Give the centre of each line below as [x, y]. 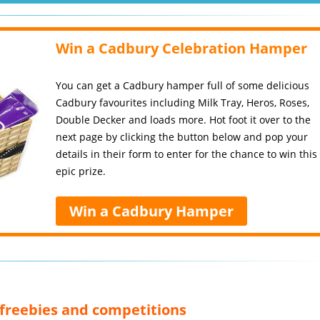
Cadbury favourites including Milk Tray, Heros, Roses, [183, 102]
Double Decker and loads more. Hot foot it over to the [184, 120]
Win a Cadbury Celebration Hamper [182, 48]
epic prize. [81, 171]
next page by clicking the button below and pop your [182, 137]
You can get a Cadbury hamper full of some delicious [183, 85]
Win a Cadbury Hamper [152, 211]
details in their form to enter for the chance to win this [187, 154]
